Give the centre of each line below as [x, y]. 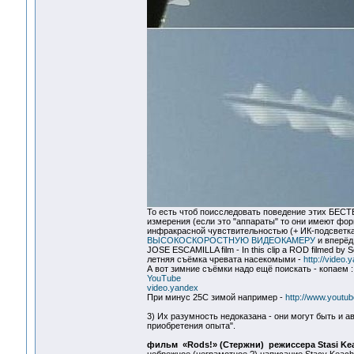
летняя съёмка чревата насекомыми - [225, 260]
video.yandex [172, 288]
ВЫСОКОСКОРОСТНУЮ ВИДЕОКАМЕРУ [231, 241]
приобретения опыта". [191, 326]
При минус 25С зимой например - [216, 298]
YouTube [164, 279]
